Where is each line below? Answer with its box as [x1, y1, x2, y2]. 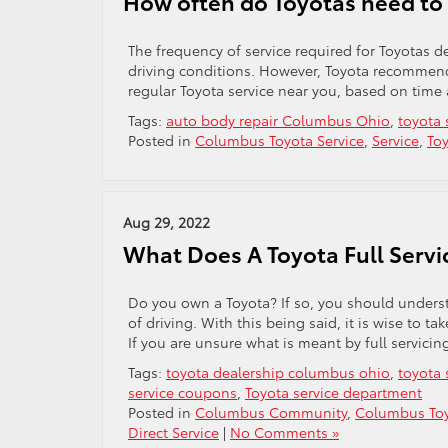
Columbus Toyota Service [195, 130, 364, 150]
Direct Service [128, 422, 219, 442]
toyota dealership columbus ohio [166, 362, 390, 382]
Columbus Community [195, 402, 347, 422]
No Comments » [230, 422, 339, 442]
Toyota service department [245, 382, 422, 402]
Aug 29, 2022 [123, 212, 210, 232]
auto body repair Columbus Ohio [166, 110, 390, 130]
